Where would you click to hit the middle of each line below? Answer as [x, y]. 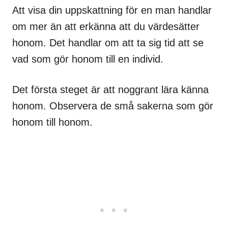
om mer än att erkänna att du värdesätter [106, 27]
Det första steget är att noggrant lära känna [110, 90]
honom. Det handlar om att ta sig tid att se [108, 43]
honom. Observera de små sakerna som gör [113, 106]
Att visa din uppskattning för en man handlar [112, 10]
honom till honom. [52, 122]
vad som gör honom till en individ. [88, 59]
